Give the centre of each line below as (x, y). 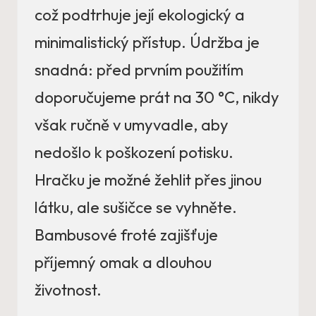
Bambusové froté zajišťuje (126, 235)
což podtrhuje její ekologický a (140, 15)
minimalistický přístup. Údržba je (147, 43)
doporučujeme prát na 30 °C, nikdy (157, 98)
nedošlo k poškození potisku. (134, 153)
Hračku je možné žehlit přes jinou (148, 180)
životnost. (68, 290)
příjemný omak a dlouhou (123, 263)
